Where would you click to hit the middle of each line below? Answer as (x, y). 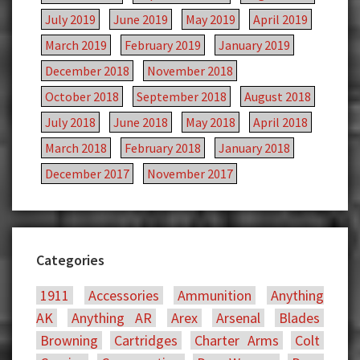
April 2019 (280, 20)
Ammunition (215, 296)
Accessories (123, 296)
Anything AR (112, 318)
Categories (70, 260)
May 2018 (211, 123)
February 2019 (163, 45)
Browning (69, 341)
